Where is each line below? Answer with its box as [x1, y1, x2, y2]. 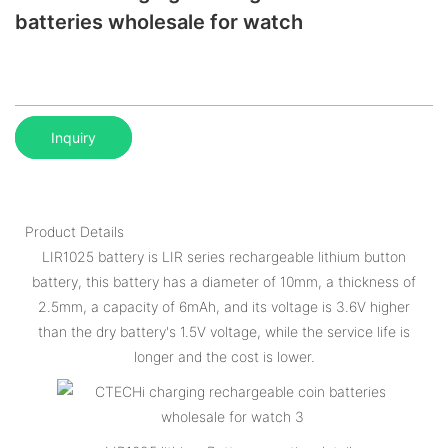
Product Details [25, 222, 124, 240]
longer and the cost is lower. [133, 347, 315, 365]
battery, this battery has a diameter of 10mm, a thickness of [32, 272, 416, 290]
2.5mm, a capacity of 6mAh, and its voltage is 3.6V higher [38, 297, 410, 315]
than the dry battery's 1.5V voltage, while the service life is [38, 322, 410, 340]
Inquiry [51, 128, 96, 146]
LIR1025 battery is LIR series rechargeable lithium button [42, 247, 406, 265]
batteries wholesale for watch [15, 10, 303, 34]
